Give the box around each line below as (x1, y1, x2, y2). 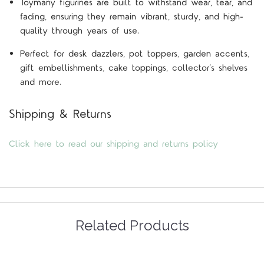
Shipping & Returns (9, 105, 111, 123)
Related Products (75, 217, 189, 235)
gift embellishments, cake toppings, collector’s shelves (19, 61, 247, 74)
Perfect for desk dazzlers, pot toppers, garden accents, (19, 47, 249, 60)
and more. (19, 75, 61, 88)
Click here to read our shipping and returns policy (9, 138, 218, 151)
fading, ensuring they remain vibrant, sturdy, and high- (19, 10, 243, 23)
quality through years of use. (19, 24, 139, 37)
